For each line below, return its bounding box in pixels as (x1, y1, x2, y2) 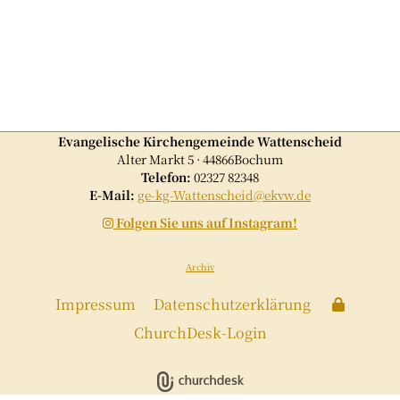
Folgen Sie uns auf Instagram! (113, 213, 297, 232)
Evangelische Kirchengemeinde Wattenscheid (58, 131, 342, 150)
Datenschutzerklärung (154, 294, 311, 315)
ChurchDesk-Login (133, 322, 267, 344)
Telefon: (141, 167, 191, 186)
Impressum (55, 294, 136, 315)
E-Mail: (89, 185, 135, 204)
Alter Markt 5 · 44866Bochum (117, 149, 283, 168)
